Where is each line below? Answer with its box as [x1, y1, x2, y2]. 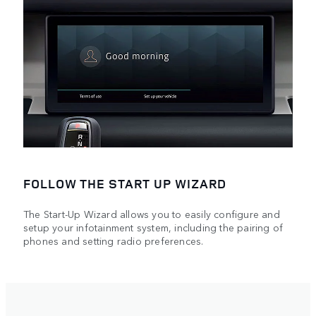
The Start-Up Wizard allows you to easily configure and [23, 206, 280, 221]
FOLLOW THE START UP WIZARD [23, 175, 227, 192]
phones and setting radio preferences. [23, 233, 204, 248]
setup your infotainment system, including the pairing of [23, 219, 284, 234]
